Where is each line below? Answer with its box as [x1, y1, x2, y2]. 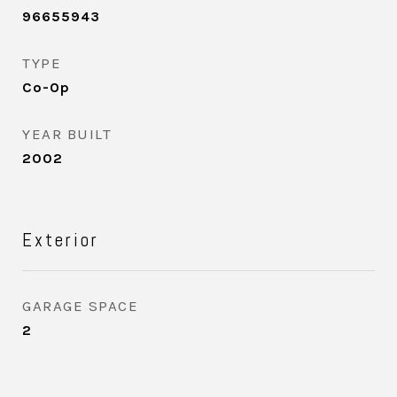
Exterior [22, 228, 99, 252]
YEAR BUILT [22, 125, 112, 143]
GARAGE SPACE [22, 297, 138, 315]
